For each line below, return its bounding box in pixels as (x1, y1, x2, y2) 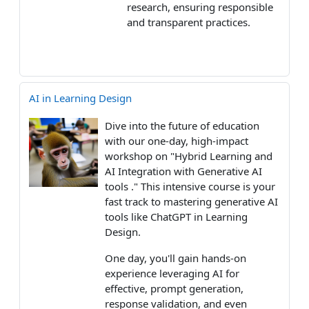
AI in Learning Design (29, 90, 132, 105)
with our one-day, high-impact (105, 133, 248, 148)
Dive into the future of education (105, 118, 259, 132)
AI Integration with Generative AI (105, 163, 262, 178)
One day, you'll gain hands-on (105, 250, 246, 265)
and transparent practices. (127, 14, 250, 29)
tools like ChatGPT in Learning (105, 209, 248, 223)
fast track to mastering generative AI (105, 194, 278, 208)
